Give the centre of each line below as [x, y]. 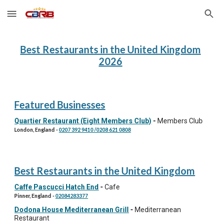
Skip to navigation [182, 18]
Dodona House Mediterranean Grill [72, 210]
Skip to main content [43, 18]
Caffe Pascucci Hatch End [57, 187]
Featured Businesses [60, 105]
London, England [35, 129]
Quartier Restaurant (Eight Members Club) [83, 121]
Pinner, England [34, 196]
